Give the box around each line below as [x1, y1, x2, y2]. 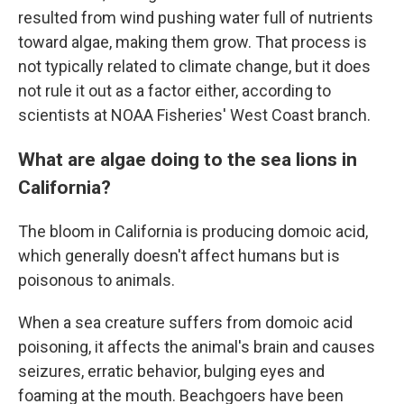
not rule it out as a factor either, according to [18, 81, 331, 101]
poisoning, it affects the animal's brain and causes [18, 337, 375, 357]
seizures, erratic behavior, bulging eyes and [18, 362, 325, 381]
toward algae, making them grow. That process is [18, 32, 367, 52]
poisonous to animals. [18, 271, 175, 290]
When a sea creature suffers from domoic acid [18, 313, 353, 333]
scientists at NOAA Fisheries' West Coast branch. [18, 106, 371, 125]
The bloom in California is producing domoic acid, [18, 222, 368, 242]
